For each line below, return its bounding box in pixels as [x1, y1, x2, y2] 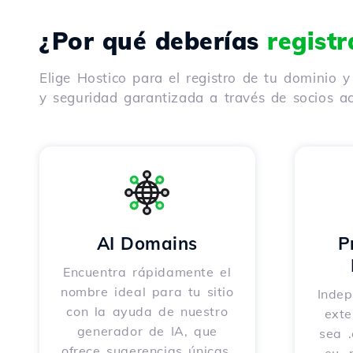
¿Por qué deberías [39, 26, 267, 56]
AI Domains [96, 232, 198, 255]
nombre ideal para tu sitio [60, 284, 234, 299]
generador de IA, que [76, 323, 217, 339]
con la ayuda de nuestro [66, 303, 229, 319]
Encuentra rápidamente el [63, 264, 232, 280]
